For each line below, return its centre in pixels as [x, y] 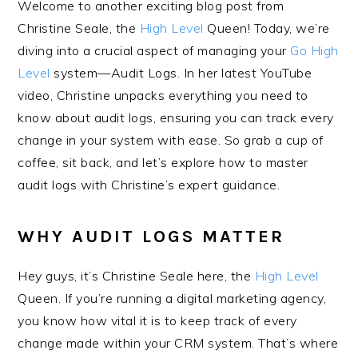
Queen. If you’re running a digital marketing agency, [172, 298]
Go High [314, 50]
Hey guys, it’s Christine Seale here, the [135, 276]
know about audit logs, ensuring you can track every [176, 117]
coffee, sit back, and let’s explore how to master [163, 162]
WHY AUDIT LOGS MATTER [151, 237]
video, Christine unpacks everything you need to [163, 95]
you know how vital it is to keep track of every [157, 320]
